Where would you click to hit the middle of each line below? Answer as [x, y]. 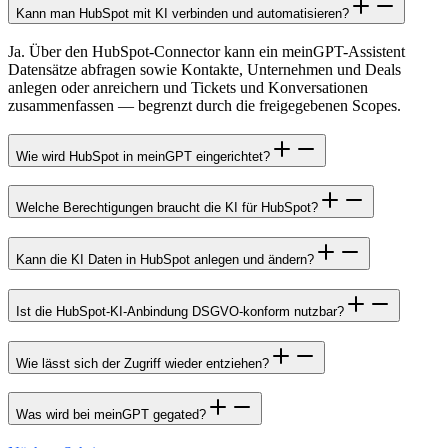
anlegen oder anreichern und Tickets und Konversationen [188, 87]
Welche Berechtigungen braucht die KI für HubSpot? [167, 208]
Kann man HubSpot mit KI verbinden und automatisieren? [182, 14]
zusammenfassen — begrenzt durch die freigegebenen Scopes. [204, 105]
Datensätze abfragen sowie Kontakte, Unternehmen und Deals [204, 69]
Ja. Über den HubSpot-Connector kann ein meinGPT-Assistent [206, 51]
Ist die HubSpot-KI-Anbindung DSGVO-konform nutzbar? [180, 311]
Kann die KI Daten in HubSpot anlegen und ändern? [165, 260]
